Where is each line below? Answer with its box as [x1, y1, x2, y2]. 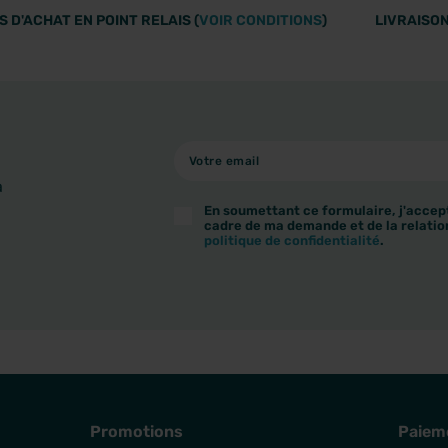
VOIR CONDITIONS [199, 11, 323, 29]
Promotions [90, 421, 183, 441]
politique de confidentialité [204, 232, 380, 248]
